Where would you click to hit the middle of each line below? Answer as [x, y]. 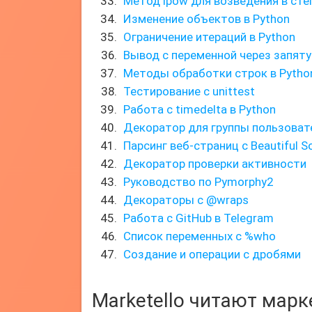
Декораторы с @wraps [186, 200]
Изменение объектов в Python [206, 19]
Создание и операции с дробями [212, 254]
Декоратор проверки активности [215, 164]
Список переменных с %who [200, 236]
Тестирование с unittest [189, 91]
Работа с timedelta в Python [200, 109]
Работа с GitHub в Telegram [198, 218]
